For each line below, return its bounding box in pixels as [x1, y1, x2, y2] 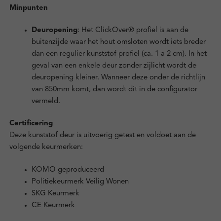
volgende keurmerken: [9, 144, 83, 151]
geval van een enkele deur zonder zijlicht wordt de [31, 62, 196, 70]
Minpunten [9, 4, 48, 12]
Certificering [9, 120, 53, 128]
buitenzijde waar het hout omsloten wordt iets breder [31, 38, 206, 46]
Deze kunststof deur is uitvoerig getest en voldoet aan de [9, 132, 196, 140]
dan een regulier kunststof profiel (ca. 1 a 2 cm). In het [31, 50, 207, 58]
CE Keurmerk [31, 201, 75, 209]
